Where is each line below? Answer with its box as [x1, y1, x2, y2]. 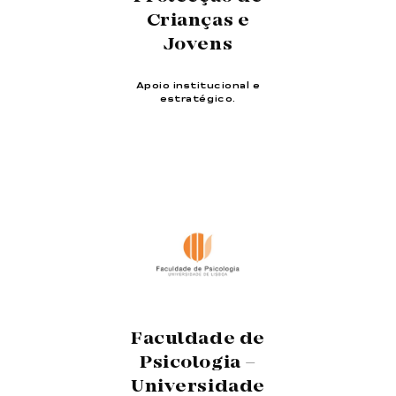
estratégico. [160, 95, 236, 104]
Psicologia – [140, 352, 256, 374]
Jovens [163, 34, 233, 57]
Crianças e [146, 11, 250, 33]
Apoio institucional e [135, 81, 261, 91]
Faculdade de [131, 328, 265, 350]
